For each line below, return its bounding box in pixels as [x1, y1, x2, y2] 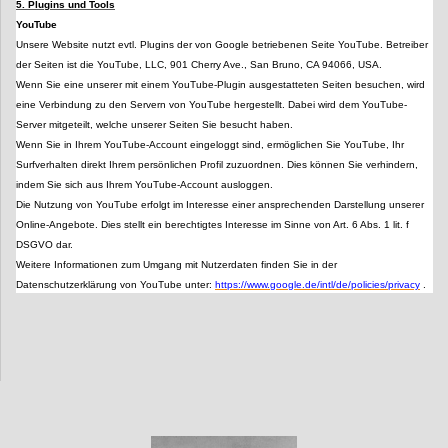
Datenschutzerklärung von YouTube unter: [16, 279, 215, 291]
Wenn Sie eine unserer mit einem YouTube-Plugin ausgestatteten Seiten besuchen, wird [16, 79, 425, 91]
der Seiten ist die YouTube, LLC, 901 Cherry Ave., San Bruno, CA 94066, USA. [16, 59, 382, 71]
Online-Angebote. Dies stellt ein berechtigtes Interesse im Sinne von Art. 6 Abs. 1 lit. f [16, 219, 409, 231]
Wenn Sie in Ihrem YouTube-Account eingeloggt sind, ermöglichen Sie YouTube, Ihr [16, 139, 404, 151]
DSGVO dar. [16, 239, 73, 251]
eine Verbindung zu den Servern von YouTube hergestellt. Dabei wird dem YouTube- [16, 99, 407, 111]
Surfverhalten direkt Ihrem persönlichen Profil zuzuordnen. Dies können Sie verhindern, [16, 159, 418, 171]
